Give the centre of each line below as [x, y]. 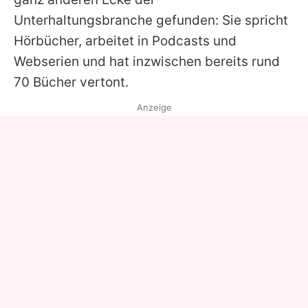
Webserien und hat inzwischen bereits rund [147, 62]
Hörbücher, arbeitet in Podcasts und [125, 41]
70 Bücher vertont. [71, 82]
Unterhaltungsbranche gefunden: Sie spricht [151, 20]
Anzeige [154, 107]
